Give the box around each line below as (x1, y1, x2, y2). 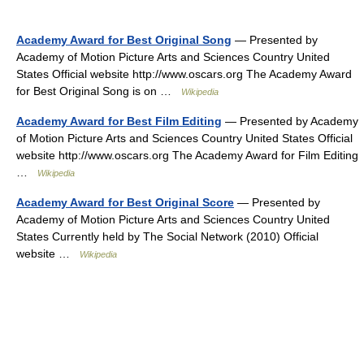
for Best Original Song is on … (16, 84, 181, 97)
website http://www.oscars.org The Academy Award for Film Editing (16, 149, 358, 162)
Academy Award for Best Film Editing (16, 115, 222, 128)
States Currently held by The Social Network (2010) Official (16, 230, 318, 243)
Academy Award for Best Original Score (16, 196, 234, 209)
